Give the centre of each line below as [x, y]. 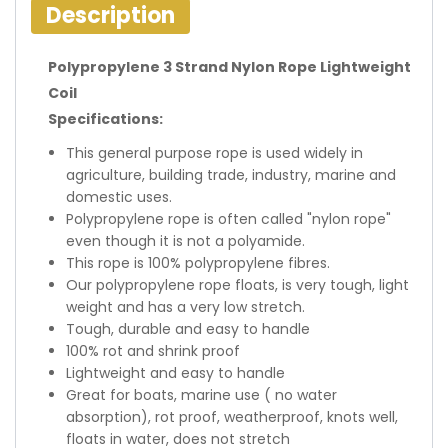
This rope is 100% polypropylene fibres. [198, 263]
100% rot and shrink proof [153, 351]
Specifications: [105, 119]
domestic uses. [119, 197]
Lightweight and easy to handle [175, 373]
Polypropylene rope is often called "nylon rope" [228, 219]
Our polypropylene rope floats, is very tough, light [237, 285]
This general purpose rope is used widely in [214, 153]
